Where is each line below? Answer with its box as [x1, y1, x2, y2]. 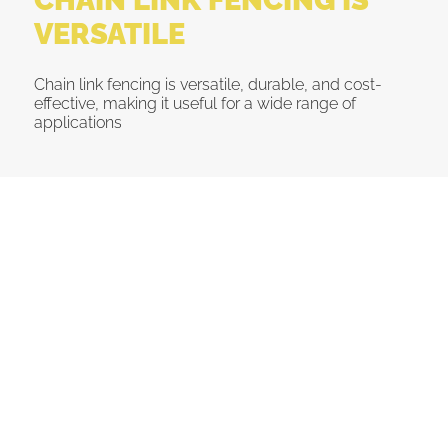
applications [33, 112, 122, 132]
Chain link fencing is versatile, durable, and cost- [33, 74, 382, 94]
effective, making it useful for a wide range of [33, 93, 356, 113]
